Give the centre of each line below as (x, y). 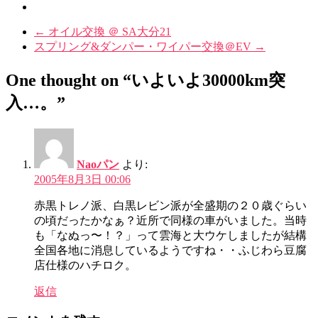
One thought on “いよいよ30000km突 (146, 80)
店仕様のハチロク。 (85, 265)
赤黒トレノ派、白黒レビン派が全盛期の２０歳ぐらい (170, 205)
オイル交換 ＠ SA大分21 (108, 31)
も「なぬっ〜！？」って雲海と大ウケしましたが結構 (170, 235)
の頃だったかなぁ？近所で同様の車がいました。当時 (170, 220)
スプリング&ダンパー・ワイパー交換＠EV (144, 46)
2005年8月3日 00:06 (82, 179)
